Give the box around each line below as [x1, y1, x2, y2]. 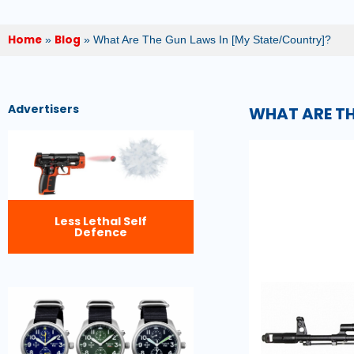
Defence [74, 224, 128, 240]
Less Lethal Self [55, 213, 148, 229]
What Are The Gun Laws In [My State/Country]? [93, 33, 331, 46]
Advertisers [8, 100, 79, 117]
